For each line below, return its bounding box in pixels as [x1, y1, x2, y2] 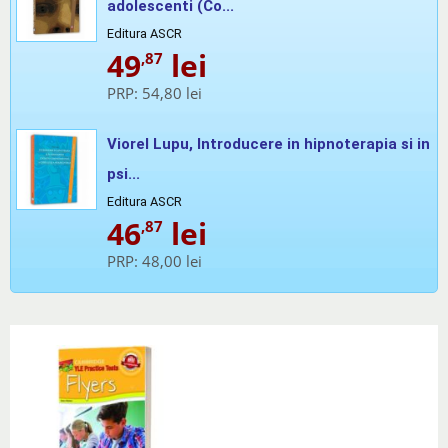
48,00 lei [142, 250, 202, 271]
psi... [107, 164, 140, 183]
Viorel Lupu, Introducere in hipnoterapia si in [107, 134, 430, 153]
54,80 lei [142, 82, 202, 103]
